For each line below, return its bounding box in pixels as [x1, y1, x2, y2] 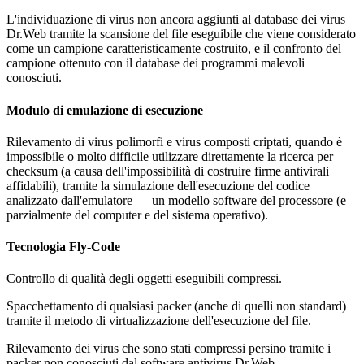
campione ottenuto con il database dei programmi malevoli [6, 56, 305, 71]
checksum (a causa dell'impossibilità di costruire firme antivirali [6, 163, 329, 178]
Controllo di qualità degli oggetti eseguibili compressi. [6, 271, 282, 286]
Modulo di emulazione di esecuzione [6, 102, 203, 117]
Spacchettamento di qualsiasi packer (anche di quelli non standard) [6, 299, 346, 314]
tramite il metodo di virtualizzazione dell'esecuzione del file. [6, 314, 311, 328]
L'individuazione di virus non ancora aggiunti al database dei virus [6, 12, 345, 27]
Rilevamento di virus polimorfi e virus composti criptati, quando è [6, 134, 342, 149]
